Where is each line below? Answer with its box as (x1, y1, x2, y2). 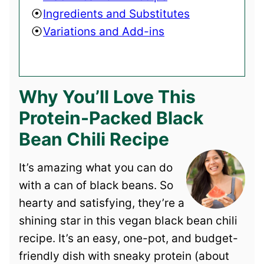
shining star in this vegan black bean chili (19, 213, 237, 227)
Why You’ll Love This (19, 85, 196, 107)
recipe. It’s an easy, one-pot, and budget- (19, 231, 238, 245)
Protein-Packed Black (19, 107, 203, 128)
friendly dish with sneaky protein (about (19, 249, 229, 263)
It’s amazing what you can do (19, 160, 173, 174)
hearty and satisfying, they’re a (19, 196, 184, 210)
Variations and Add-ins (43, 24, 164, 38)
